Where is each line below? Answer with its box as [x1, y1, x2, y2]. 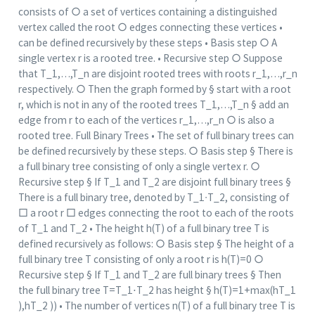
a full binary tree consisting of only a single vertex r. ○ [18, 160, 260, 174]
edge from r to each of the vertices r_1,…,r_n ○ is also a [18, 113, 274, 127]
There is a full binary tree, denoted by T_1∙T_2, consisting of [18, 191, 290, 205]
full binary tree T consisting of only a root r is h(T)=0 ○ [18, 252, 264, 266]
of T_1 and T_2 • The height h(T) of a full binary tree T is [18, 221, 269, 236]
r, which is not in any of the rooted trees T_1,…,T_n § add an [18, 98, 289, 112]
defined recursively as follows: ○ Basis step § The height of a [18, 237, 294, 251]
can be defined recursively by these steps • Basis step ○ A [18, 36, 277, 50]
